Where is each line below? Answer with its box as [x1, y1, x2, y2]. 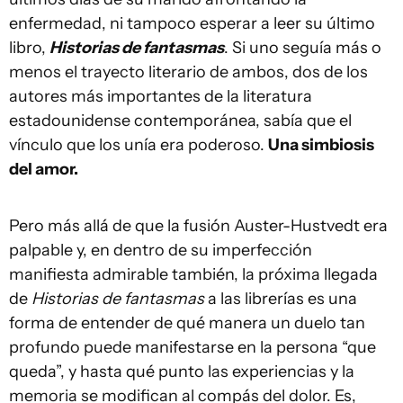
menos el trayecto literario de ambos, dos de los [9, 62, 368, 82]
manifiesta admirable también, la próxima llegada [9, 264, 378, 284]
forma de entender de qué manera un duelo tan [9, 313, 365, 333]
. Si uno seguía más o [224, 38, 381, 58]
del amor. [9, 159, 78, 179]
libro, [9, 38, 49, 58]
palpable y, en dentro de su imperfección [9, 240, 312, 260]
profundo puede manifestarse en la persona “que [9, 337, 376, 357]
